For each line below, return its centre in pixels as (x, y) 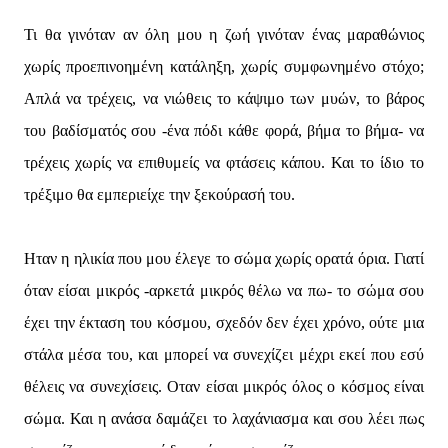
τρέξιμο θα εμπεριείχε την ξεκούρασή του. (159, 194)
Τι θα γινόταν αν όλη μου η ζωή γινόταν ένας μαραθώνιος (224, 34)
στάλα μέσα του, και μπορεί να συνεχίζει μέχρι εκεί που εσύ (224, 354)
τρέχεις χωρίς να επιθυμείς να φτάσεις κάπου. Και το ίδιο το (224, 162)
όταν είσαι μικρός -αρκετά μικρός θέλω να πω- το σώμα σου (224, 290)
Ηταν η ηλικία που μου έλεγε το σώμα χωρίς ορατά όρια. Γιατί (224, 258)
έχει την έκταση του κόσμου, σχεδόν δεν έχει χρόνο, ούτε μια (224, 322)
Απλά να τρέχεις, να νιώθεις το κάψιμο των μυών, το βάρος (224, 98)
